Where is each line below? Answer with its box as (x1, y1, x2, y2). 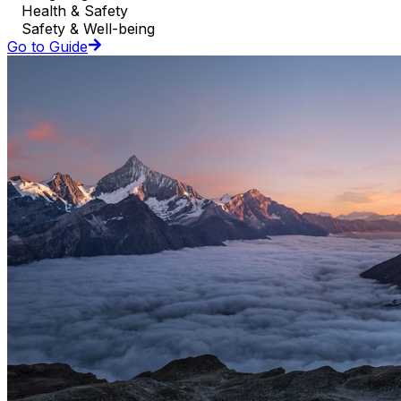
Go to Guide (7, 38, 88, 56)
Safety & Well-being (21, 20, 155, 38)
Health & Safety (21, 2, 128, 21)
